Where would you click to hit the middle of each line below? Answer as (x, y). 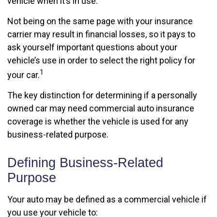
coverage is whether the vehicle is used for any (98, 121)
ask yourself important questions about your (92, 47)
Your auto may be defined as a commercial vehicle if (107, 199)
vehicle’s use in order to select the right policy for (101, 60)
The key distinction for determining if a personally (102, 95)
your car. (23, 75)
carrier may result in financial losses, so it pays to (101, 34)
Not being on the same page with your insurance (100, 21)
